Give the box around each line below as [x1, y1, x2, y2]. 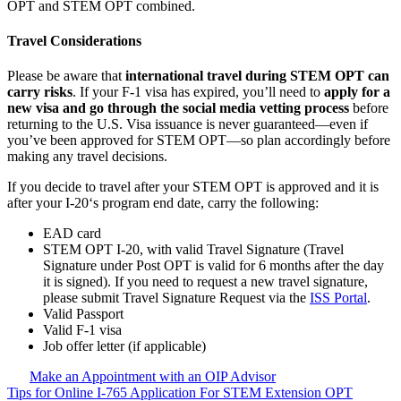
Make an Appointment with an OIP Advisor [30, 369, 276, 385]
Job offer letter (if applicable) [43, 338, 206, 354]
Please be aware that [7, 68, 125, 84]
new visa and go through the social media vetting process [7, 100, 349, 116]
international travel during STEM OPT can [125, 68, 389, 84]
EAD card [43, 226, 101, 242]
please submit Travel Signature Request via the [43, 290, 310, 306]
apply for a [324, 84, 390, 100]
